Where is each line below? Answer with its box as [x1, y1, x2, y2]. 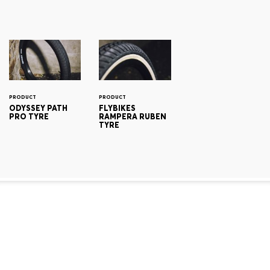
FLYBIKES [99, 102, 136, 113]
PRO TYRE [9, 111, 49, 122]
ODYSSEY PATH [9, 102, 67, 113]
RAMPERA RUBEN [99, 111, 167, 122]
